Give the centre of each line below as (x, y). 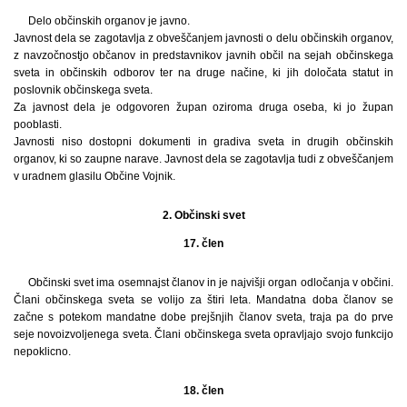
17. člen (203, 243)
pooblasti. (38, 124)
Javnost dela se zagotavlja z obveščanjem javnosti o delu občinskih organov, (203, 38)
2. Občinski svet (203, 215)
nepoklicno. (42, 351)
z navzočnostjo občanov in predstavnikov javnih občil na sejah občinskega (203, 55)
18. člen (203, 390)
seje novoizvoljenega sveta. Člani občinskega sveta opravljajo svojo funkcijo (203, 334)
